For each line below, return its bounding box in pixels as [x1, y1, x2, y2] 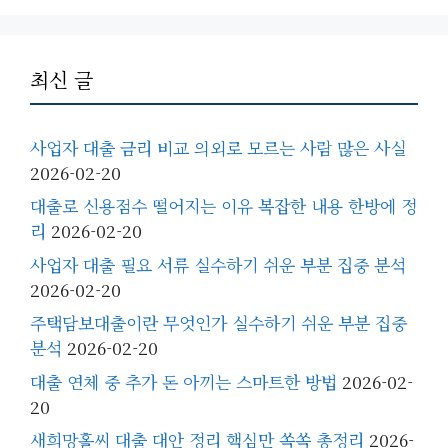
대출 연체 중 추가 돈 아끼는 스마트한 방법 [30, 368, 337, 394]
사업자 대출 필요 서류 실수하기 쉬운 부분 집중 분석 [30, 251, 406, 277]
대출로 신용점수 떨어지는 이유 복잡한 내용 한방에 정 [30, 193, 417, 218]
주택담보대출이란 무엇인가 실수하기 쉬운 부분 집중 [30, 310, 407, 335]
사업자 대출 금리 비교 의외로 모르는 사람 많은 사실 [30, 134, 406, 160]
